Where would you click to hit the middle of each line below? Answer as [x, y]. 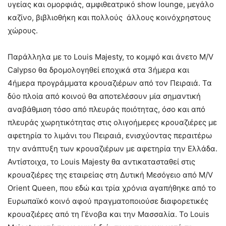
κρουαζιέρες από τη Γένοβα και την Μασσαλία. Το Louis [108, 214]
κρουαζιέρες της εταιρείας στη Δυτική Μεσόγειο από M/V [110, 175]
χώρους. [23, 31]
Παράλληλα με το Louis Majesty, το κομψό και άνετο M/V [110, 57]
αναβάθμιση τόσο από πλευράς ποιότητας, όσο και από [106, 109]
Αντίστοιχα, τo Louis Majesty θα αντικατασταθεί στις [101, 162]
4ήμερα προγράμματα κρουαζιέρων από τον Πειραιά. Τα [110, 83]
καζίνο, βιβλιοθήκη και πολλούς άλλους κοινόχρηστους [109, 17]
